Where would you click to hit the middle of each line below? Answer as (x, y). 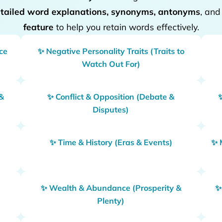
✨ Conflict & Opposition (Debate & (111, 96)
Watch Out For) (111, 64)
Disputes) (111, 109)
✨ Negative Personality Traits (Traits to (111, 51)
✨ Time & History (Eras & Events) (111, 142)
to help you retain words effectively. (126, 27)
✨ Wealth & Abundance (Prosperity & (111, 188)
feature (38, 27)
